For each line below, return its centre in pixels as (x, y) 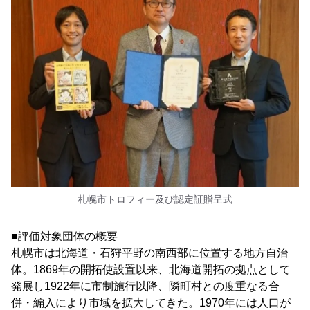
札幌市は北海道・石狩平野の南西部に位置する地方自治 (149, 253)
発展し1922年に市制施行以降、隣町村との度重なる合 (145, 286)
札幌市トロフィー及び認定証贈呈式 (155, 200)
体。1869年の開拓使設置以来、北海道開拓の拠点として (151, 270)
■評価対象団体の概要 (64, 237)
